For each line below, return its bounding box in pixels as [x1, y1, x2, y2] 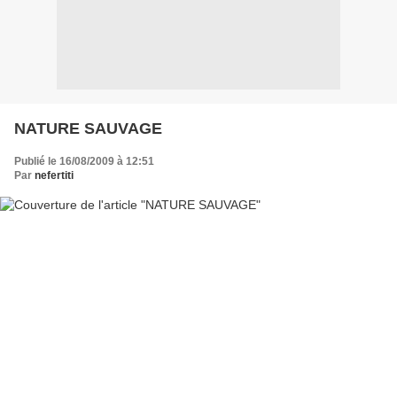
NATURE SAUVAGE [14, 119, 162, 137]
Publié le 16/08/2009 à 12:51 [14, 154, 154, 167]
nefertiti [35, 168, 74, 182]
